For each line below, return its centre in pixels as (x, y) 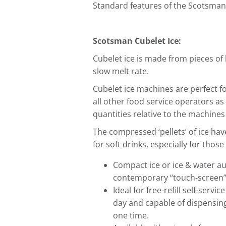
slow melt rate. (121, 71)
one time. (131, 215)
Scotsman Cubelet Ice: (137, 41)
